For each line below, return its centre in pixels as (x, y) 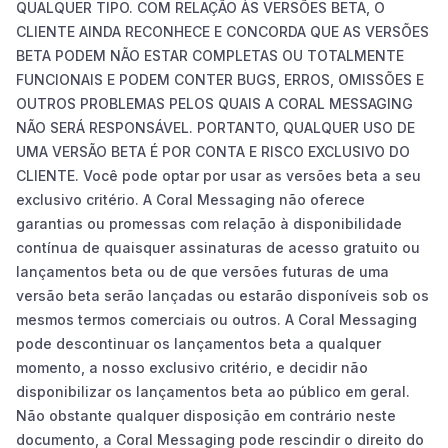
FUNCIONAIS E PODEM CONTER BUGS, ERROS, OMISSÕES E (220, 79)
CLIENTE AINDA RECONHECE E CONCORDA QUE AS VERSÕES (222, 31)
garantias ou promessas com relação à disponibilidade (209, 223)
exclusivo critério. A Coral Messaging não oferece (190, 199)
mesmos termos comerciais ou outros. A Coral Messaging (216, 319)
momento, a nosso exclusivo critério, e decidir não (192, 367)
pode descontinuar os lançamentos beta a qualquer (198, 343)
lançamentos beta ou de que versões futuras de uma (202, 271)
